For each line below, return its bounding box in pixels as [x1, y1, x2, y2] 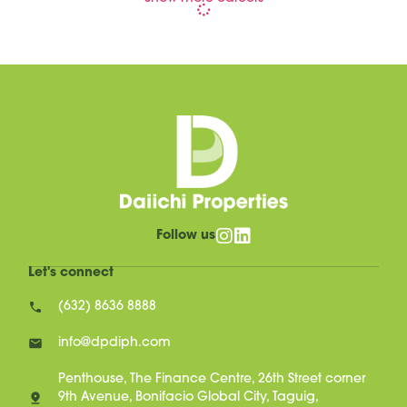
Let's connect [28, 266, 114, 281]
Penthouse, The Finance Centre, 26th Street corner [58, 372, 366, 387]
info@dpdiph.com [58, 336, 172, 351]
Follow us [155, 229, 215, 243]
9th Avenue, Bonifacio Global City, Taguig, [58, 391, 319, 405]
